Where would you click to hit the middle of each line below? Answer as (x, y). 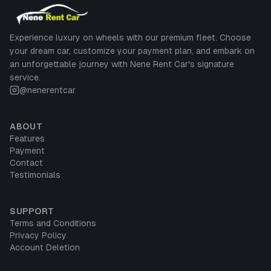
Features (27, 138)
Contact (26, 162)
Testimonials (35, 175)
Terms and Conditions (53, 223)
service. (25, 77)
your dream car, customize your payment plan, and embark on (132, 51)
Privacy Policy (38, 235)
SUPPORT (32, 211)
